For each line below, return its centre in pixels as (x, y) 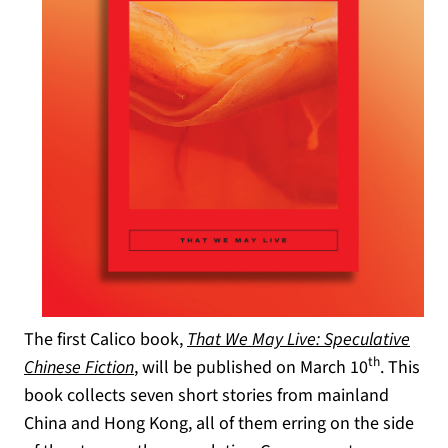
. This (400, 367)
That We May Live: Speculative (298, 339)
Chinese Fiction (79, 367)
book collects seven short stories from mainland (206, 395)
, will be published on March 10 (251, 367)
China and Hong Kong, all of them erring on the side (219, 423)
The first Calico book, (105, 339)
